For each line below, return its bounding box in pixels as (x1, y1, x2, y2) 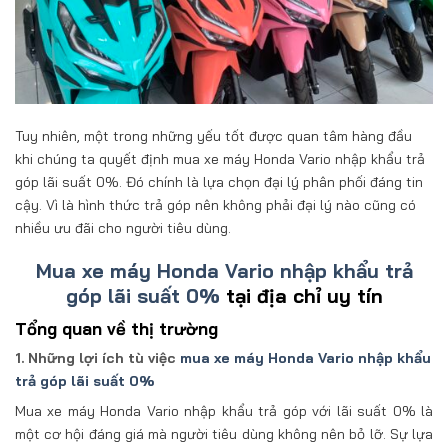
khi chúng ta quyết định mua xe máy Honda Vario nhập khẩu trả (15, 149, 425, 168)
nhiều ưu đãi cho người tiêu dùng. (15, 218, 231, 237)
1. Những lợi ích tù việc (15, 349, 180, 368)
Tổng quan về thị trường (15, 317, 218, 339)
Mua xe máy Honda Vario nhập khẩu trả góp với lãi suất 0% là (15, 402, 433, 421)
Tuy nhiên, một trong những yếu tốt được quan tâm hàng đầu (15, 126, 412, 145)
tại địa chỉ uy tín (219, 283, 383, 309)
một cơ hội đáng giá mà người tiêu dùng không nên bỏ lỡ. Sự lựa (15, 425, 433, 444)
